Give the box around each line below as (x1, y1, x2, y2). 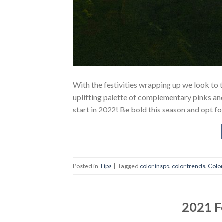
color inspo (140, 162, 169, 170)
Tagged (117, 162, 140, 170)
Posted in (73, 162, 99, 170)
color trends (172, 162, 205, 170)
